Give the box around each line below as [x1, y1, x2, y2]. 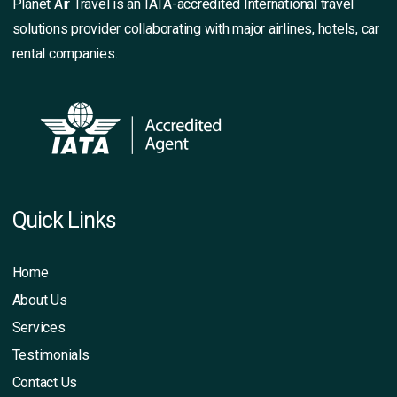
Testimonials [12, 346, 90, 363]
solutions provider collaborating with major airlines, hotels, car [12, 19, 379, 37]
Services [12, 318, 66, 336]
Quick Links [12, 206, 117, 233]
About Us [12, 291, 67, 308]
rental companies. [12, 44, 118, 62]
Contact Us [12, 373, 78, 391]
